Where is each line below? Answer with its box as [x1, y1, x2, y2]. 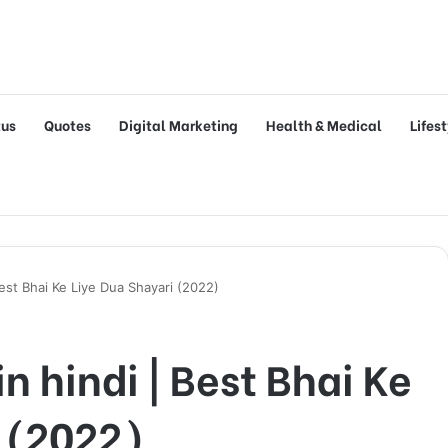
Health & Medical [266, 114, 382, 135]
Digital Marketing [119, 114, 238, 135]
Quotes [44, 114, 91, 135]
